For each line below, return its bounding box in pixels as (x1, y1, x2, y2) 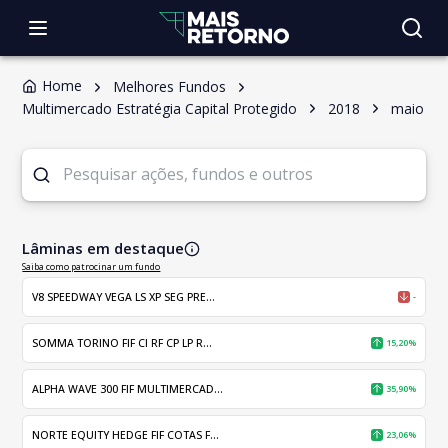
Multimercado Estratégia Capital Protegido (22, 98, 298, 118)
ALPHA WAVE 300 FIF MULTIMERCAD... (32, 381, 224, 396)
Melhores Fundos (113, 77, 227, 97)
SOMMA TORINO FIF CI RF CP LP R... (32, 335, 213, 350)
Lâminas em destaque (22, 238, 185, 258)
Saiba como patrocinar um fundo (22, 259, 161, 273)
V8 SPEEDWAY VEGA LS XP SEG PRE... (32, 289, 216, 304)
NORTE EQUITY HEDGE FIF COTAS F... (32, 427, 220, 442)
